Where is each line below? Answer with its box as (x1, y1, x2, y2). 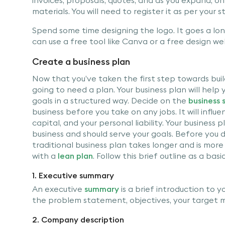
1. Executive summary (32, 170, 114, 180)
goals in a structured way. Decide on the (32, 95, 188, 105)
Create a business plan (32, 55, 130, 67)
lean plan (58, 150, 93, 161)
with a (32, 150, 58, 161)
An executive (32, 183, 84, 194)
